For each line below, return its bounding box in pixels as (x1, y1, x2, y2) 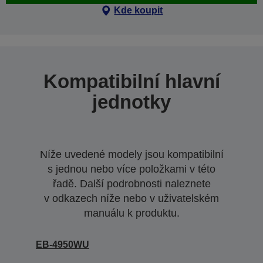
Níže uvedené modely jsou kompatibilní (39, 149, 224, 160)
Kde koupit (114, 5, 163, 15)
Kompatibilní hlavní (43, 70, 220, 92)
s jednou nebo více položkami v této (48, 163, 215, 175)
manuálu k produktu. (83, 207, 180, 219)
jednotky (92, 91, 171, 113)
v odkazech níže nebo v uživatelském (44, 193, 219, 204)
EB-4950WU (36, 240, 89, 249)
